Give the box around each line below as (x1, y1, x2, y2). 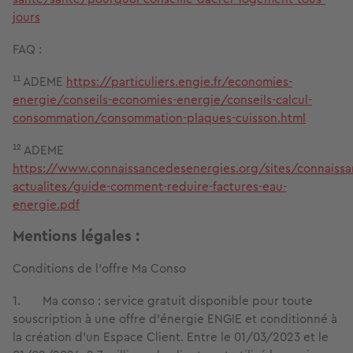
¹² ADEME (13, 141, 64, 160)
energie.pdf (13, 195, 80, 214)
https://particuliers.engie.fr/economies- (66, 72, 292, 91)
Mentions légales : (13, 225, 139, 248)
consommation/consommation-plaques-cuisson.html (13, 109, 306, 128)
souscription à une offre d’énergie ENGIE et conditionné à (13, 310, 337, 329)
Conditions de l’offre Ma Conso (13, 259, 186, 278)
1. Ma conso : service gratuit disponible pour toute (13, 292, 313, 310)
